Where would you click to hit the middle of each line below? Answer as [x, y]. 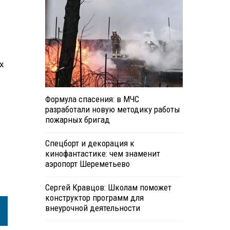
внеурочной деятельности [92, 208]
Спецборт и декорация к [90, 143]
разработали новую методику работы [112, 110]
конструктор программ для [94, 198]
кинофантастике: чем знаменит [102, 154]
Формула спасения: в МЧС [92, 99]
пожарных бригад [77, 120]
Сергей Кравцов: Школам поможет [108, 188]
